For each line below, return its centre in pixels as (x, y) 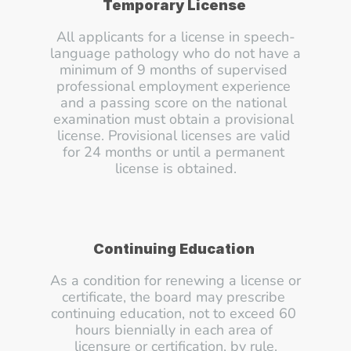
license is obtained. (175, 168)
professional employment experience (174, 86)
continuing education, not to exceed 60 (174, 313)
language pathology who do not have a (175, 53)
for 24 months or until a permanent (174, 152)
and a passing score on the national (174, 103)
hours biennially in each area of (174, 330)
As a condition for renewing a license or (175, 280)
